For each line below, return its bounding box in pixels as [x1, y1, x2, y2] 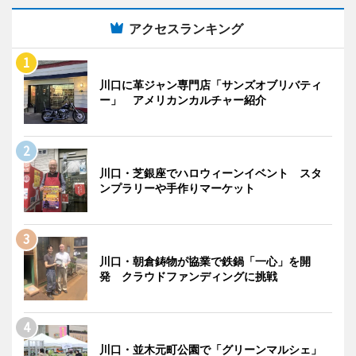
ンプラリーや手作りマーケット [99, 180, 255, 195]
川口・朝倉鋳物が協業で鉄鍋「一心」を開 [99, 253, 311, 268]
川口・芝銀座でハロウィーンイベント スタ [99, 165, 322, 180]
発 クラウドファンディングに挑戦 [99, 269, 277, 283]
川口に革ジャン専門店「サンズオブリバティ [99, 77, 322, 91]
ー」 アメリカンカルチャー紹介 [99, 92, 266, 106]
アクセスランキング [129, 20, 243, 37]
